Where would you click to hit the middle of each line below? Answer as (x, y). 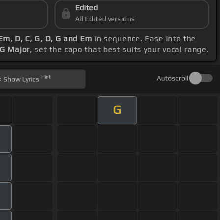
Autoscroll (172, 78)
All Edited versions (105, 19)
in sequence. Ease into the (144, 39)
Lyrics (30, 79)
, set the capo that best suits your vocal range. (119, 50)
